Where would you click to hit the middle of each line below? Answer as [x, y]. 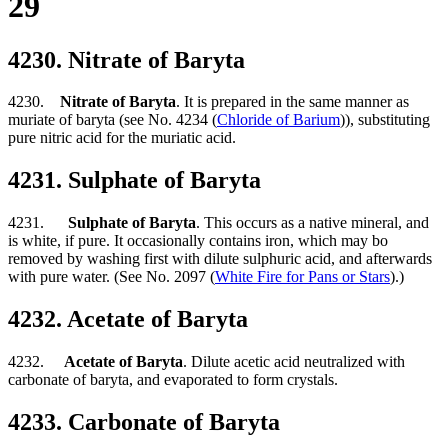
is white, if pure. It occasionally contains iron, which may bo [198, 241]
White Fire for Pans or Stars [302, 277]
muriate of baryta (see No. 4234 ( [112, 120]
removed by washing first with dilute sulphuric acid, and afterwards [220, 259]
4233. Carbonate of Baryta [144, 422]
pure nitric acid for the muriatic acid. [122, 138]
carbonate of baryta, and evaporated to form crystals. [173, 380]
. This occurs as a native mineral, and [312, 223]
